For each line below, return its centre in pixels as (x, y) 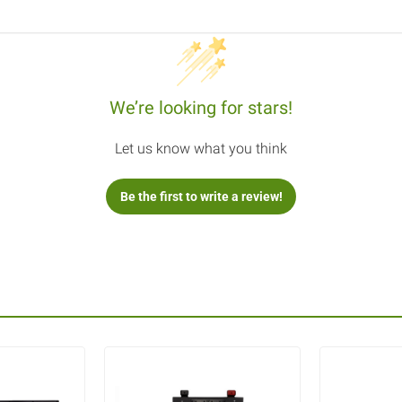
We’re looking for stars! (201, 108)
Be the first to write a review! (201, 196)
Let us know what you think (201, 149)
